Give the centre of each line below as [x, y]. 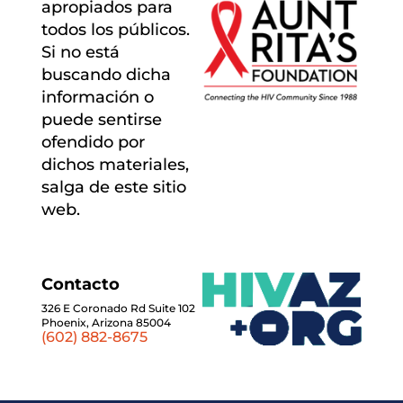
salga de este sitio [113, 187]
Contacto [80, 284]
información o [97, 97]
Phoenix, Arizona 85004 [106, 322]
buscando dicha [106, 74]
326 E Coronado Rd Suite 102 [118, 308]
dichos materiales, [115, 164]
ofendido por [93, 142]
